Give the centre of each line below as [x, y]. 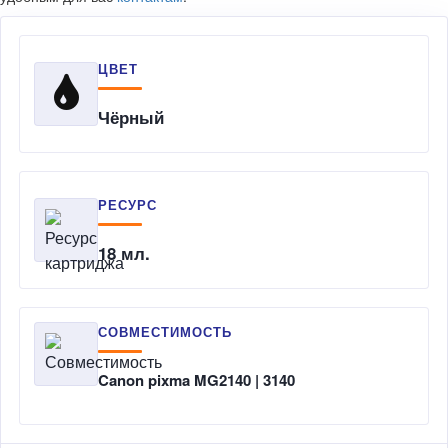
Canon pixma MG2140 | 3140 [196, 379]
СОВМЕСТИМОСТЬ [165, 331]
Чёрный [131, 117]
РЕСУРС [128, 205]
